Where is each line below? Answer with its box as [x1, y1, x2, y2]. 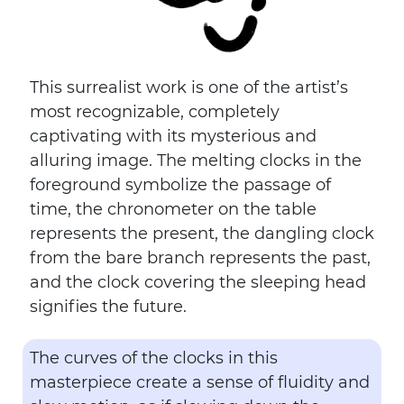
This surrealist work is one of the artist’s [30, 78, 348, 97]
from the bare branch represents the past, [30, 248, 371, 268]
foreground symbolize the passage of [30, 175, 331, 195]
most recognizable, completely [30, 102, 280, 122]
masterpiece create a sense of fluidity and [30, 372, 370, 392]
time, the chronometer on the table [30, 199, 317, 219]
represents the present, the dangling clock [30, 224, 374, 243]
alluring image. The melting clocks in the [30, 151, 362, 170]
